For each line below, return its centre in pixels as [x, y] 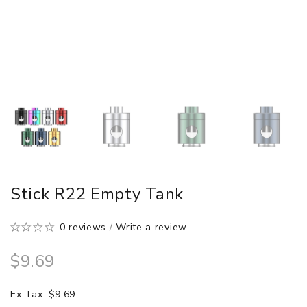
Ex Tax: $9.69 [43, 294]
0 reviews [83, 227]
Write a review [151, 227]
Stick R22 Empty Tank [97, 194]
